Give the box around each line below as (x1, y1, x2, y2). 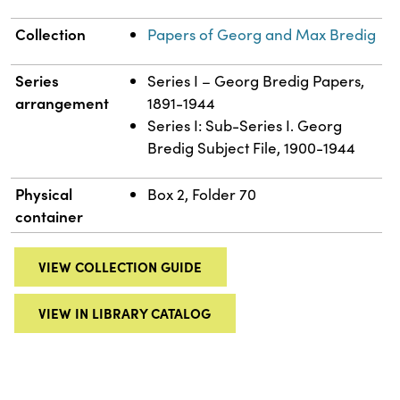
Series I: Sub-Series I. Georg (147, 115, 343, 137)
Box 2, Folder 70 (147, 184, 257, 205)
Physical (15, 183, 73, 205)
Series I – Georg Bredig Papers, (147, 71, 365, 92)
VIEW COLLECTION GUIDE (38, 257, 203, 277)
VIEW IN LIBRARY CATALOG (38, 304, 212, 323)
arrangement (15, 92, 110, 114)
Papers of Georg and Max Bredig (147, 24, 377, 46)
